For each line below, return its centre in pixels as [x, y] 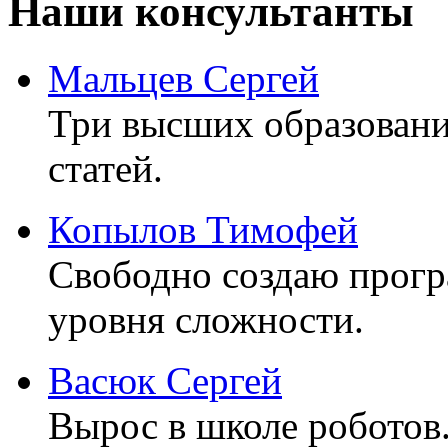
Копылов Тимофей [203, 229]
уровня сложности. [206, 319]
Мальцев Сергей [183, 78]
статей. [105, 168]
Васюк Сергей [165, 380]
